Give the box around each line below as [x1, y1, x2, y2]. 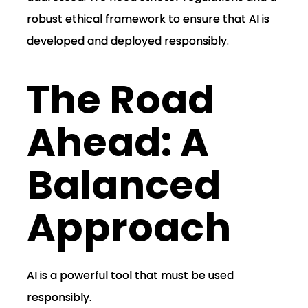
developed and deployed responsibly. [26, 33, 229, 49]
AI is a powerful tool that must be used [26, 267, 234, 284]
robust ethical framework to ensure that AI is [26, 11, 269, 27]
